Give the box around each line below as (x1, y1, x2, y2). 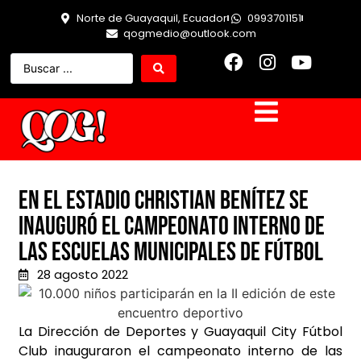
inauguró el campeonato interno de (19, 211, 325, 243)
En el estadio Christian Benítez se (19, 185, 309, 218)
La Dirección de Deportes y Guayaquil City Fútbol (19, 322, 342, 342)
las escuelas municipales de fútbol (19, 237, 323, 269)
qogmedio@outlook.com (122, 26, 256, 41)
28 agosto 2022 (36, 266, 128, 284)
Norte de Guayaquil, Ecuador (77, 10, 227, 26)
